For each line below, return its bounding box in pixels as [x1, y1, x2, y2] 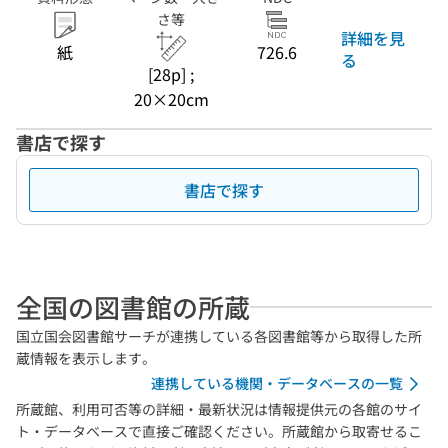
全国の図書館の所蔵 [16, 288, 250, 325]
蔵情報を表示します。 [16, 348, 156, 368]
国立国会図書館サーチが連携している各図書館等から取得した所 [16, 326, 422, 346]
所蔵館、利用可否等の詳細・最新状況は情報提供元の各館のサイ [16, 399, 422, 419]
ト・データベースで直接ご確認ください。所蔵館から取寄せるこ [16, 421, 422, 441]
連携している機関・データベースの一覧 [151, 373, 403, 393]
